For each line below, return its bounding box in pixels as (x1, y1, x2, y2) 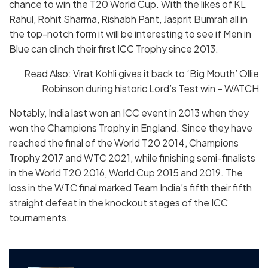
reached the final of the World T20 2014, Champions (9, 136, 239, 150)
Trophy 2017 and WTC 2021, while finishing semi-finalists (9, 151, 255, 165)
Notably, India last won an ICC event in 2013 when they (9, 106, 249, 120)
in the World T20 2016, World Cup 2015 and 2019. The (9, 166, 243, 179)
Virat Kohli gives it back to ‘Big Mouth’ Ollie (73, 67, 259, 80)
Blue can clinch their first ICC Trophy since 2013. (9, 42, 218, 56)
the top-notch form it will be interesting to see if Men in (9, 28, 251, 41)
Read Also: (24, 67, 73, 80)
